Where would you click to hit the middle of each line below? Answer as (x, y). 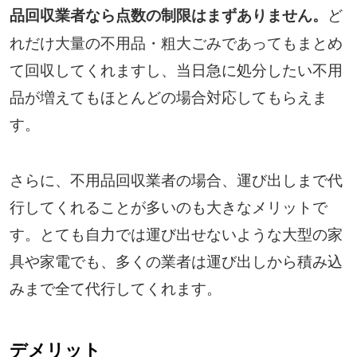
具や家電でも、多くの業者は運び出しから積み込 (176, 260)
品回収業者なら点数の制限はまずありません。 (168, 14)
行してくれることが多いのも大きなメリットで (168, 206)
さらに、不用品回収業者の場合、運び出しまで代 (176, 178)
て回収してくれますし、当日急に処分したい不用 (176, 69)
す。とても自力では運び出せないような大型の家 (176, 233)
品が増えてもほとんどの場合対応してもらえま (168, 96)
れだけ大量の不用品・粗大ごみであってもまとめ (176, 41)
